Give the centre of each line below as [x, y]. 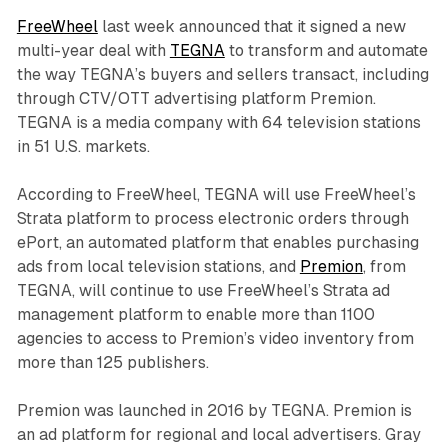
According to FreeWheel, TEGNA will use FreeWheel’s [216, 195]
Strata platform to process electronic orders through [212, 219]
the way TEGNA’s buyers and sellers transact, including [222, 75]
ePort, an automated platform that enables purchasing [217, 243]
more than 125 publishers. [112, 363]
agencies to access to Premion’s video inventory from [215, 339]
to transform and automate [326, 51]
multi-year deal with [93, 51]
